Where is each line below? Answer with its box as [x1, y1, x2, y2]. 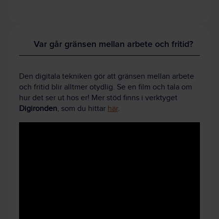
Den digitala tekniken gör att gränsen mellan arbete [19, 72, 194, 82]
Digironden [19, 104, 57, 114]
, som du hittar [57, 104, 108, 114]
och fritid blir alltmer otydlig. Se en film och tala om [19, 83, 192, 92]
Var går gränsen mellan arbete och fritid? [34, 38, 193, 50]
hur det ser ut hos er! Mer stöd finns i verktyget [19, 93, 177, 103]
